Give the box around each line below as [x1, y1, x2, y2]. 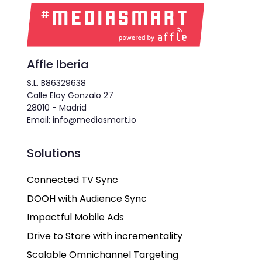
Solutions [27, 145, 81, 162]
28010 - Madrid [27, 102, 87, 114]
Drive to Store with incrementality [27, 229, 182, 243]
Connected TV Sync [27, 173, 118, 187]
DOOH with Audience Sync [27, 192, 147, 206]
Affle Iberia [27, 56, 89, 73]
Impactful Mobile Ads [27, 211, 124, 225]
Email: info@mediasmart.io [27, 114, 136, 126]
